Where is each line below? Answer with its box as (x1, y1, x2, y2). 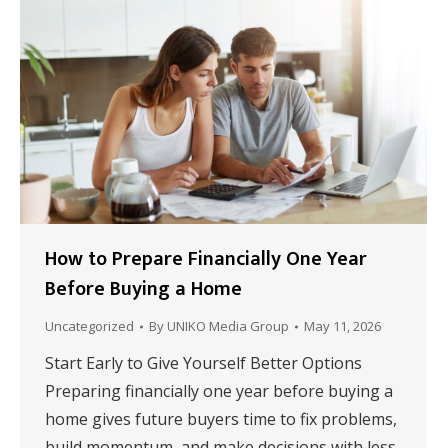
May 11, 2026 (304, 317, 381, 336)
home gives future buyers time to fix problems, (45, 408, 397, 431)
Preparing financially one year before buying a (45, 380, 393, 403)
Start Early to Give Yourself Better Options (45, 352, 362, 375)
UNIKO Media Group (167, 317, 289, 336)
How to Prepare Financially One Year (45, 242, 367, 277)
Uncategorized (45, 317, 134, 336)
